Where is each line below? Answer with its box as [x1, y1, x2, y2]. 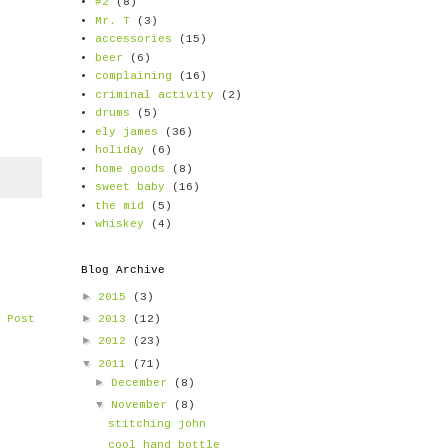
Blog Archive [81, 264, 165, 276]
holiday [94, 144, 144, 157]
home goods [94, 162, 165, 175]
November [111, 399, 175, 412]
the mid [94, 199, 144, 212]
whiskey [94, 218, 144, 231]
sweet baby [94, 181, 165, 194]
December [111, 377, 175, 389]
